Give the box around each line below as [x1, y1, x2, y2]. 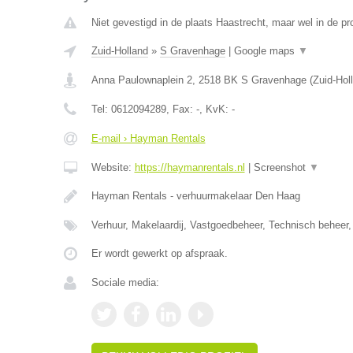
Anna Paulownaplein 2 [91, 74, 192, 86]
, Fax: [165, 103, 196, 115]
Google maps [233, 45, 298, 57]
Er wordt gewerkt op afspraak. [91, 247, 228, 259]
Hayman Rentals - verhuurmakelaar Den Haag [91, 190, 300, 202]
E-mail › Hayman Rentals [91, 132, 206, 144]
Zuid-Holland [91, 45, 148, 57]
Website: [91, 162, 135, 173]
